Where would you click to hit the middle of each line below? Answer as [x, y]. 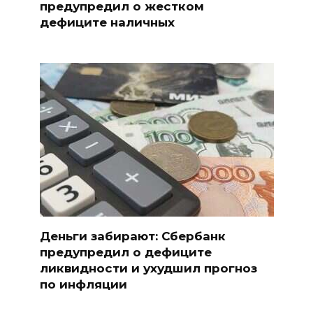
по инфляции [83, 285]
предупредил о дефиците [125, 253]
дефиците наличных [107, 22]
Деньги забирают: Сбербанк [132, 236]
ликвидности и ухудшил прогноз [148, 269]
